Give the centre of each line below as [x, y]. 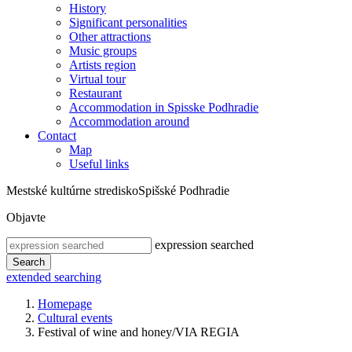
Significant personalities [128, 22]
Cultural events [75, 318]
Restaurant [95, 93]
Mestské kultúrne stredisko [72, 191]
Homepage [65, 304]
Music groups [103, 51]
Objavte [26, 217]
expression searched [204, 245]
